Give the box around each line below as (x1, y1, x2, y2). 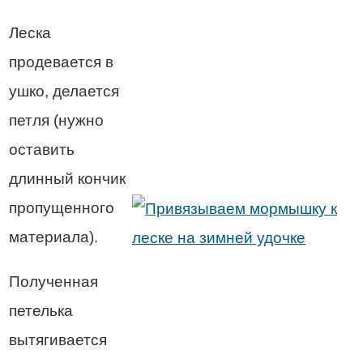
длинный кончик (9, 169, 126, 187)
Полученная (9, 272, 98, 290)
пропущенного (9, 199, 114, 216)
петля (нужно (9, 111, 104, 129)
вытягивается (9, 331, 107, 348)
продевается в (9, 53, 113, 70)
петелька (9, 301, 73, 319)
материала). (9, 228, 98, 246)
